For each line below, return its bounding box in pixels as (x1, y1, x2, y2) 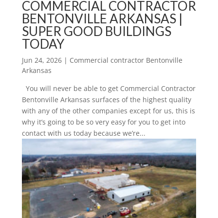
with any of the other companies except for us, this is (21, 106, 195, 115)
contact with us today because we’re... (21, 128, 145, 138)
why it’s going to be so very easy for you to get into (21, 117, 185, 127)
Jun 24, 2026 (21, 55, 62, 65)
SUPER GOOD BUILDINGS (21, 23, 171, 39)
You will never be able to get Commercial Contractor (21, 83, 196, 93)
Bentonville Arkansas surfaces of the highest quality (21, 94, 191, 104)
